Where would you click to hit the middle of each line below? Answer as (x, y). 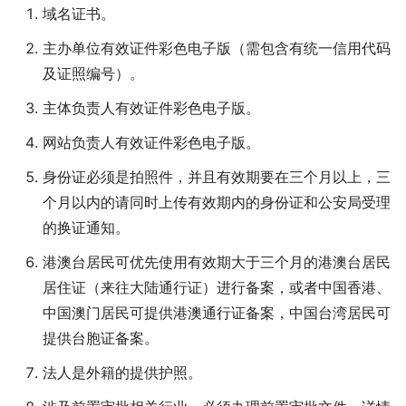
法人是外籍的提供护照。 (122, 373)
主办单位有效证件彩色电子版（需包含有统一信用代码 (217, 48)
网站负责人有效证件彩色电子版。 (151, 143)
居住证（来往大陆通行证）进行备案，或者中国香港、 (217, 288)
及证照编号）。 (93, 74)
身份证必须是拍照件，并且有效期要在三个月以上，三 (217, 177)
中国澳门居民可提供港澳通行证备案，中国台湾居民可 (217, 313)
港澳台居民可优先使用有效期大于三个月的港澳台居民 (217, 262)
